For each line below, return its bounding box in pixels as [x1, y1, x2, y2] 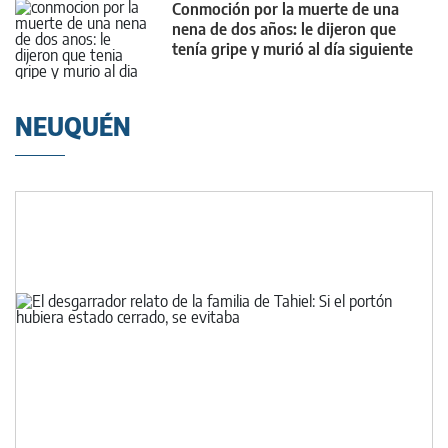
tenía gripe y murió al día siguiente [172, 38, 413, 59]
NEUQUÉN [15, 111, 131, 142]
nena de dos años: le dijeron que [172, 18, 396, 39]
